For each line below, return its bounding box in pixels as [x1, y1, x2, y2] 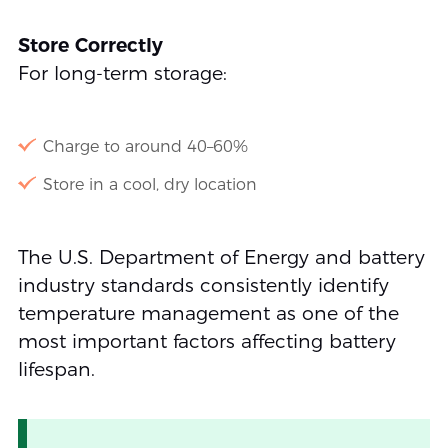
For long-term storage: [17, 61, 227, 85]
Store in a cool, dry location [42, 174, 257, 194]
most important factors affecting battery [17, 329, 396, 353]
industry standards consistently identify [17, 273, 389, 297]
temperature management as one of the [17, 301, 399, 325]
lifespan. [17, 357, 95, 381]
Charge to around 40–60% [42, 136, 248, 156]
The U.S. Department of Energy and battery [17, 245, 425, 269]
